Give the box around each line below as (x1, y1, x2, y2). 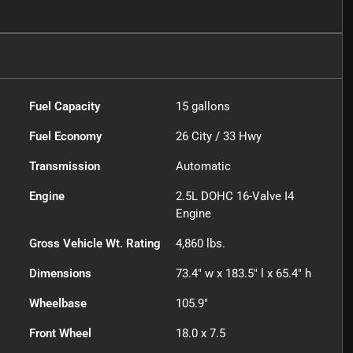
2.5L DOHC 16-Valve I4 (176, 189, 295, 204)
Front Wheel (29, 326, 92, 341)
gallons (188, 99, 231, 114)
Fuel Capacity (29, 99, 101, 114)
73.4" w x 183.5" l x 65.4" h (176, 266, 312, 281)
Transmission (29, 159, 101, 174)
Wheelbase (29, 296, 87, 311)
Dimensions (29, 266, 92, 281)
